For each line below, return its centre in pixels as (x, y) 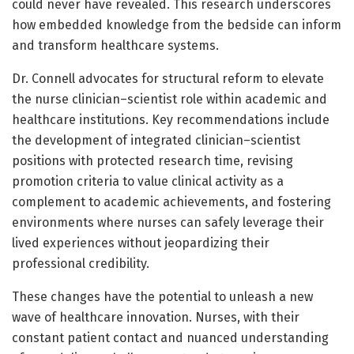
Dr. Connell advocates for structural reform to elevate (168, 78)
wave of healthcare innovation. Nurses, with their (156, 317)
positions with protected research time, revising (153, 160)
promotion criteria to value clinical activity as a (148, 181)
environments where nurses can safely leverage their (168, 222)
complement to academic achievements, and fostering (171, 201)
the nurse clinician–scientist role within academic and (169, 99)
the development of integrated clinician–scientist (156, 140)
